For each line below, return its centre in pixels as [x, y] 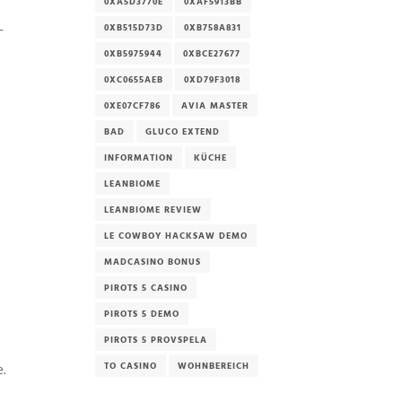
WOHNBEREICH [214, 366]
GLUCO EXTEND [183, 131]
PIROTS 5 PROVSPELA [156, 340]
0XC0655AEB [134, 79]
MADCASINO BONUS [153, 262]
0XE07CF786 [132, 105]
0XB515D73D [134, 27]
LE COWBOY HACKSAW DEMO [176, 236]
